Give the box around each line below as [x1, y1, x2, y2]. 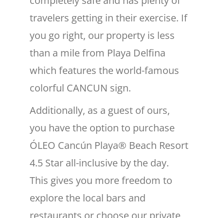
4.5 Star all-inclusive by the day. [29, 156, 169, 170]
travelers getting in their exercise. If [29, 11, 187, 25]
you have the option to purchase [29, 121, 175, 135]
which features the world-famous [29, 64, 179, 77]
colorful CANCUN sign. [29, 81, 131, 95]
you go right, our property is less [29, 29, 175, 42]
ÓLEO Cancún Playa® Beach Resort [29, 139, 188, 152]
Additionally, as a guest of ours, [29, 104, 170, 117]
